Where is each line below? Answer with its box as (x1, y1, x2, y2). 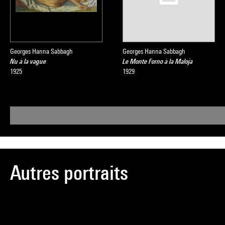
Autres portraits (10, 161, 128, 184)
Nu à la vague (10, 57, 46, 65)
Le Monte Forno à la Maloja (123, 57, 193, 65)
